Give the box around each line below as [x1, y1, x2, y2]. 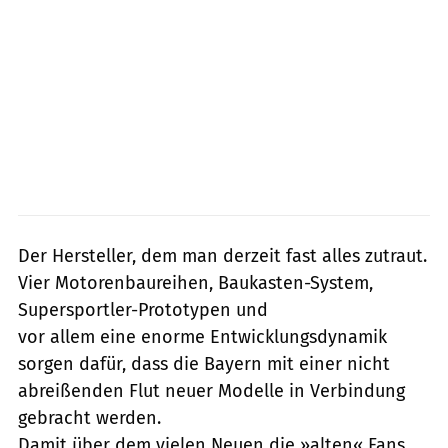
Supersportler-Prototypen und [18, 298, 268, 321]
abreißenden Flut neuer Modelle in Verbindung [18, 379, 405, 402]
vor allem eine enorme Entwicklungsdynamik [18, 325, 387, 348]
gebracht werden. [18, 406, 161, 429]
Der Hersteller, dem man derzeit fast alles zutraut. [18, 244, 427, 267]
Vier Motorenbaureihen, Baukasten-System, [18, 271, 373, 294]
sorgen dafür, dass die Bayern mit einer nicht [18, 352, 390, 375]
